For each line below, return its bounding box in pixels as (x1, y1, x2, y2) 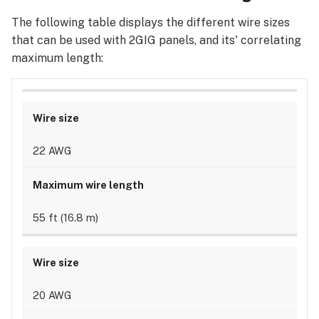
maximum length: (11, 51, 109, 65)
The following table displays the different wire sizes (11, 15, 290, 29)
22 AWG (32, 145, 71, 157)
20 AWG (32, 289, 71, 302)
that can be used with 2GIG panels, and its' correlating (11, 33, 301, 47)
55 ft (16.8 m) (32, 211, 98, 224)
